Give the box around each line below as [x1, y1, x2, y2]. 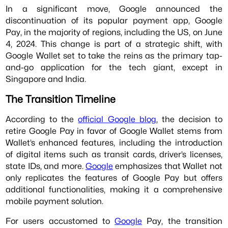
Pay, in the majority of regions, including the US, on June [6, 27, 222, 38]
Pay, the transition [142, 216, 222, 226]
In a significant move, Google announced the [6, 4, 222, 14]
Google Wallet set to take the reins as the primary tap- [6, 50, 222, 61]
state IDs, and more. [6, 160, 85, 171]
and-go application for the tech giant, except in [6, 62, 222, 73]
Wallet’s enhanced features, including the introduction [6, 137, 222, 148]
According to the [6, 113, 78, 124]
